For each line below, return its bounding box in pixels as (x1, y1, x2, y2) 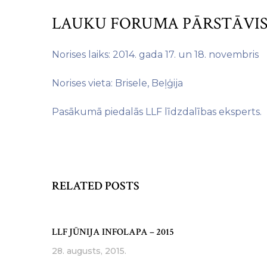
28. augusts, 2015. (52, 246, 126, 256)
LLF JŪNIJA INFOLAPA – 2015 (52, 226, 174, 238)
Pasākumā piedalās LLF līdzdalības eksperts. (52, 106, 262, 117)
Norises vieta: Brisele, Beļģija (52, 77, 183, 89)
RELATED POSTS (52, 178, 139, 194)
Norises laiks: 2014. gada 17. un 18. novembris (52, 49, 259, 60)
